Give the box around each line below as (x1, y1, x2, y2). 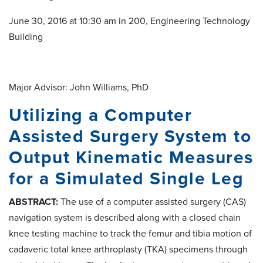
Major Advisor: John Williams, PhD (9, 81, 149, 93)
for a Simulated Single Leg (9, 167, 244, 190)
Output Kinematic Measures (9, 146, 254, 168)
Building (9, 31, 43, 43)
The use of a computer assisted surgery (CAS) (60, 195, 246, 208)
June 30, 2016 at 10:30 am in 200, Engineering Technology (9, 15, 250, 27)
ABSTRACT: (9, 195, 60, 208)
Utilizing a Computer (9, 104, 192, 126)
